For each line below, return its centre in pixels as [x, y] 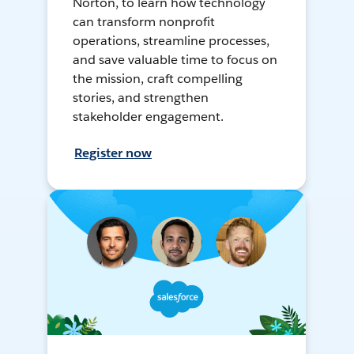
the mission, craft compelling [158, 79]
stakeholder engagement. [149, 117]
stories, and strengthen [141, 98]
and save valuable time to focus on [175, 60]
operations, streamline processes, [171, 41]
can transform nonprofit [144, 22]
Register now [113, 153]
